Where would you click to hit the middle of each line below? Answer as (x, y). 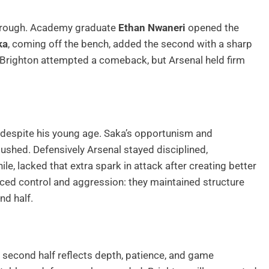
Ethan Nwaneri (152, 27)
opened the (212, 27)
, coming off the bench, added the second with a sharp (130, 44)
